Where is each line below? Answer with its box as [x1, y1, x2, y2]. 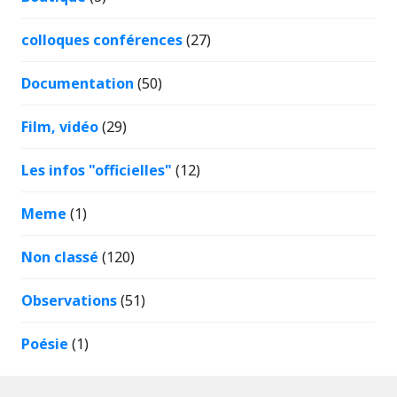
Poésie [21, 333, 68, 354]
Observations [21, 290, 117, 310]
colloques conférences [21, 29, 183, 50]
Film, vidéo [21, 116, 98, 136]
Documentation [21, 73, 134, 93]
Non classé [21, 246, 98, 267]
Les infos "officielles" [21, 160, 172, 180]
